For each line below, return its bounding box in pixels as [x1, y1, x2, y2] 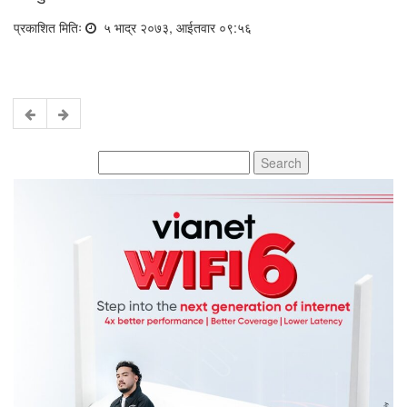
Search [97, 149, 140, 168]
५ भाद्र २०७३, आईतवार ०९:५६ [96, 17, 255, 36]
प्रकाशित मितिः [14, 17, 85, 36]
